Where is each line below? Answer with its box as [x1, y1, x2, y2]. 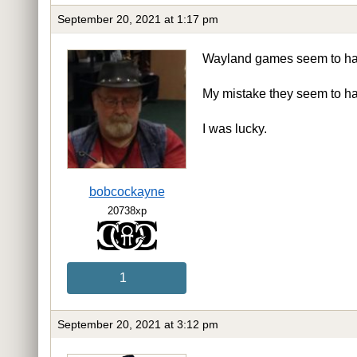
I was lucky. [202, 121, 267, 135]
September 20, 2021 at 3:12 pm [57, 318, 218, 331]
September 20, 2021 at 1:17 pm [57, 12, 218, 25]
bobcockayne [88, 184, 165, 198]
